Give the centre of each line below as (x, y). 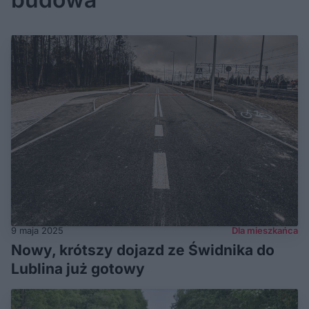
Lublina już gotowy (78, 269)
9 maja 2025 (37, 231)
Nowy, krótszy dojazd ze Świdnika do (143, 250)
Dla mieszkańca (265, 231)
